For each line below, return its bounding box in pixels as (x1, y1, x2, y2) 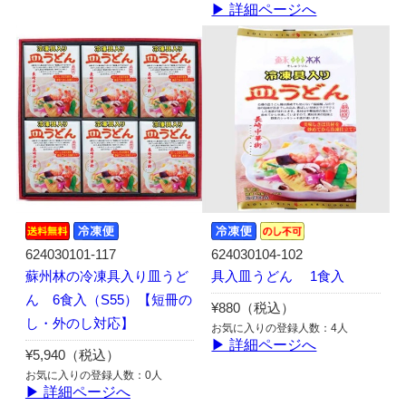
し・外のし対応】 (24, 315, 134, 331)
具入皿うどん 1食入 (211, 268, 345, 284)
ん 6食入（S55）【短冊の (24, 292, 192, 307)
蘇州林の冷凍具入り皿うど (24, 268, 188, 284)
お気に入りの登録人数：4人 (211, 321, 349, 334)
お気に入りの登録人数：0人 (24, 368, 162, 382)
